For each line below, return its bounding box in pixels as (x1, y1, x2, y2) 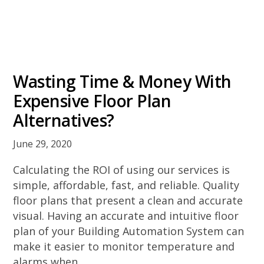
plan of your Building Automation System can (13, 224, 245, 238)
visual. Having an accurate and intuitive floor (13, 209, 239, 223)
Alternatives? (13, 109, 114, 131)
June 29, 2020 (13, 137, 72, 150)
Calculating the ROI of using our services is (13, 163, 230, 177)
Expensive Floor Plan (13, 90, 171, 112)
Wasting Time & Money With (13, 70, 232, 93)
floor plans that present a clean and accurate (13, 193, 243, 207)
